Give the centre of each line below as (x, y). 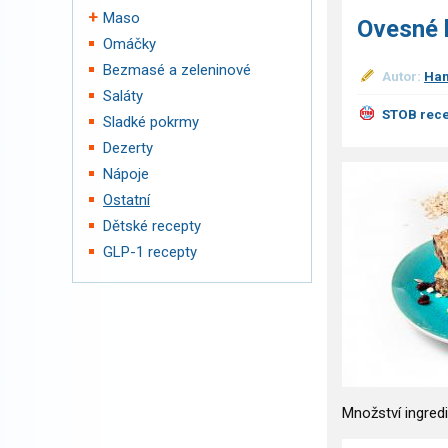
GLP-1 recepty (150, 252)
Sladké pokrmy (151, 122)
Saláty (123, 96)
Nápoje (126, 174)
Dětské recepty (152, 226)
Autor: (403, 76)
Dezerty (128, 148)
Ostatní (126, 200)
